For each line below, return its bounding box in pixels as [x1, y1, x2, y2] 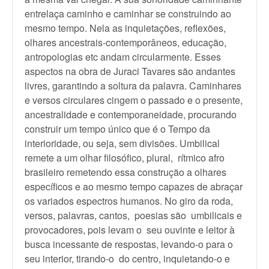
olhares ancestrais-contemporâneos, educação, [25, 35, 226, 49]
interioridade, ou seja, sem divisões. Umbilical [25, 136, 220, 150]
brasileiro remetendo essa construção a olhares [25, 165, 229, 179]
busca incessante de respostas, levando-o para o [25, 237, 233, 251]
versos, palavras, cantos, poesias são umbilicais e [25, 208, 242, 222]
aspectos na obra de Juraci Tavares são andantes [25, 64, 235, 78]
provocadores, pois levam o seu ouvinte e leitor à [25, 223, 235, 237]
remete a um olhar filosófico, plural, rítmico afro [25, 151, 225, 165]
